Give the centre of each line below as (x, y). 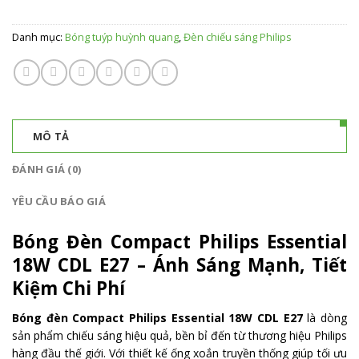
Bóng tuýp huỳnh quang (122, 37)
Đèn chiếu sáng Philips (238, 37)
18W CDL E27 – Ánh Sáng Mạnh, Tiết (179, 265)
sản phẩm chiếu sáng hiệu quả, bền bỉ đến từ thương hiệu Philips (179, 335)
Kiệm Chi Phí (69, 288)
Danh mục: (38, 37)
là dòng (325, 317)
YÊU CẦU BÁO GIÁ (59, 202)
